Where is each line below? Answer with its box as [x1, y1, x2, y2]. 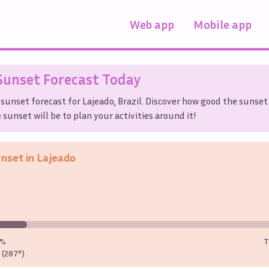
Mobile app [193, 16, 252, 31]
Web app [130, 16, 174, 31]
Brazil [118, 94, 142, 107]
